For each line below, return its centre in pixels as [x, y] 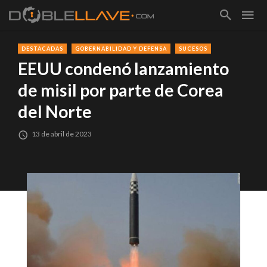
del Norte [55, 112]
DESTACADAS [42, 49]
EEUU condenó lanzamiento [123, 69]
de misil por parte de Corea [121, 90]
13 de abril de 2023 [62, 134]
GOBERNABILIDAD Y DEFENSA [121, 49]
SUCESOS [193, 49]
